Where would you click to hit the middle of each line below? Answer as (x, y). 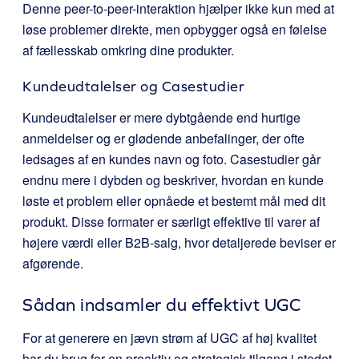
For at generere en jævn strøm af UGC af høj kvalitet (169, 338)
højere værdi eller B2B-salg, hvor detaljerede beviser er (179, 242)
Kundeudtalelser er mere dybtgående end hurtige (161, 117)
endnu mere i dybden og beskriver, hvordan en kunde (173, 180)
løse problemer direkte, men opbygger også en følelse (175, 29)
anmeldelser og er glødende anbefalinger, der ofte (163, 138)
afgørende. (53, 263)
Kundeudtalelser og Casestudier (133, 86)
